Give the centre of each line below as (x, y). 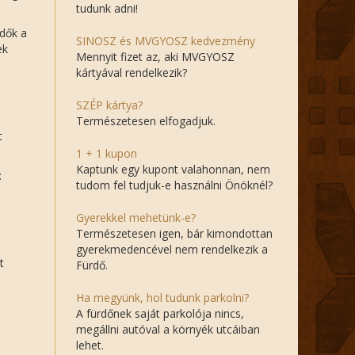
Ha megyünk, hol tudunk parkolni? (162, 298)
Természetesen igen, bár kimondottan (174, 233)
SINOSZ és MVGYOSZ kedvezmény (166, 41)
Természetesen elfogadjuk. (146, 121)
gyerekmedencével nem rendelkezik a (172, 249)
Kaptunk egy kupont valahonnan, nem (173, 169)
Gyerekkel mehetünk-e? (136, 218)
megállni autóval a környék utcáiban (168, 329)
